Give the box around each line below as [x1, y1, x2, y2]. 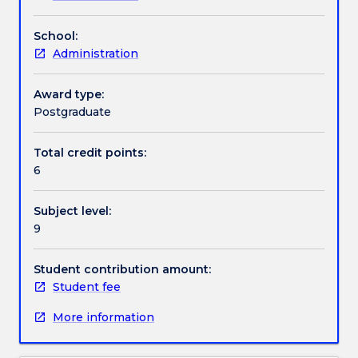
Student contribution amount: [34, 261, 211, 276]
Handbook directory [38, 129, 161, 145]
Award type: [34, 86, 104, 101]
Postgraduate [34, 104, 111, 119]
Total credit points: [34, 145, 146, 160]
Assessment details [38, 18, 165, 33]
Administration [53, 46, 138, 61]
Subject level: [34, 203, 111, 218]
